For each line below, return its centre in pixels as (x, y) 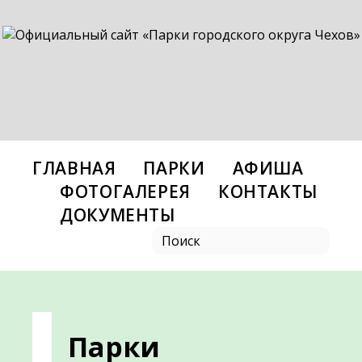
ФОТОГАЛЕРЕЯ (125, 192)
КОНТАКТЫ (267, 192)
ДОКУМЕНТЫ (118, 215)
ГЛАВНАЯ (74, 168)
